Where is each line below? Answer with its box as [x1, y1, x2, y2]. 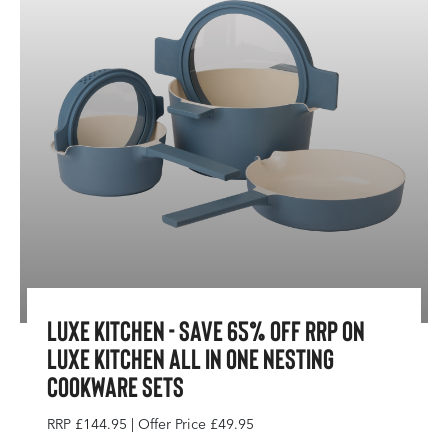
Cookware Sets [47, 369, 184, 403]
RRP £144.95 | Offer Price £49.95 [47, 416, 254, 433]
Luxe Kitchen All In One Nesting [47, 341, 334, 375]
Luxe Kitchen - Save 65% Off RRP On [47, 313, 365, 347]
